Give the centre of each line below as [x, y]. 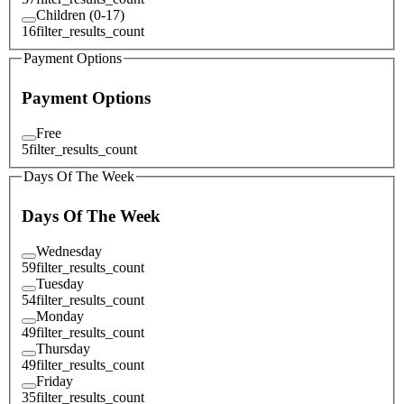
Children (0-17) [80, 14]
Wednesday [69, 251]
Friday [55, 381]
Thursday [63, 348]
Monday [60, 316]
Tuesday [60, 283]
